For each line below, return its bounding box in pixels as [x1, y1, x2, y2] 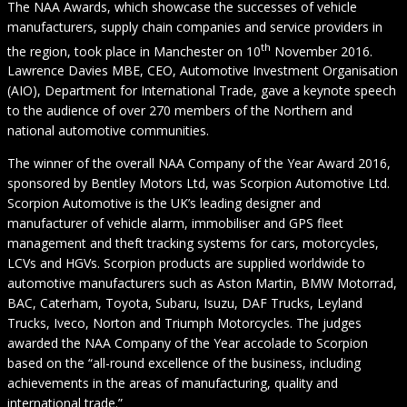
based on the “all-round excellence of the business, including [7, 354, 361, 372]
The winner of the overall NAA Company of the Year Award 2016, [7, 154, 391, 173]
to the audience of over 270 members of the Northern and [7, 102, 352, 120]
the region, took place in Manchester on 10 [7, 42, 261, 60]
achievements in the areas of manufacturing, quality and [7, 374, 338, 392]
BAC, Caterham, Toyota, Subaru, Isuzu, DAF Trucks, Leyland [7, 294, 362, 313]
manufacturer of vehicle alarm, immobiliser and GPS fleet [7, 214, 343, 233]
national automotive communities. [7, 122, 209, 140]
